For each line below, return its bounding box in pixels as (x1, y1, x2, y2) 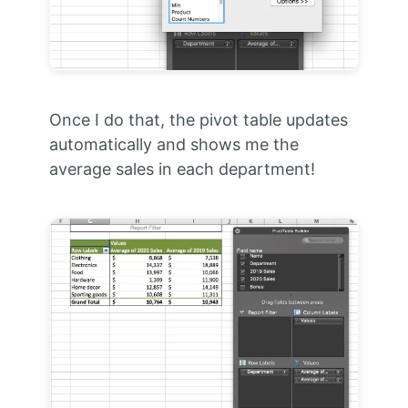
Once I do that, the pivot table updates (48, 109, 348, 129)
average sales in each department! (48, 158, 315, 178)
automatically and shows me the (48, 134, 299, 154)
